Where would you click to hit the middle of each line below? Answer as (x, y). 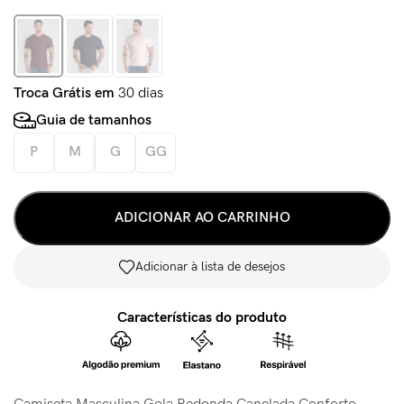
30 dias (139, 93)
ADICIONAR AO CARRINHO (202, 217)
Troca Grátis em (64, 93)
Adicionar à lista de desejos (210, 266)
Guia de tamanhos (94, 121)
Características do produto (202, 317)
